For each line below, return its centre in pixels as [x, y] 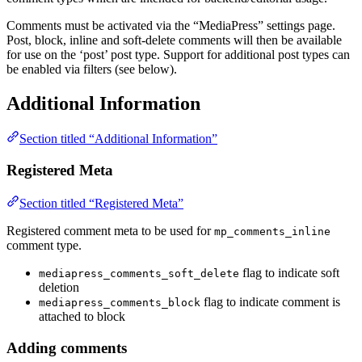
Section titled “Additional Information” [118, 139]
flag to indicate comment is [270, 301]
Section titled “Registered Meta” [101, 203]
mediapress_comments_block [120, 302]
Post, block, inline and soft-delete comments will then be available [174, 40]
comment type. [44, 245]
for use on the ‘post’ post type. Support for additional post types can [178, 54]
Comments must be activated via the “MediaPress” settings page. [171, 25]
